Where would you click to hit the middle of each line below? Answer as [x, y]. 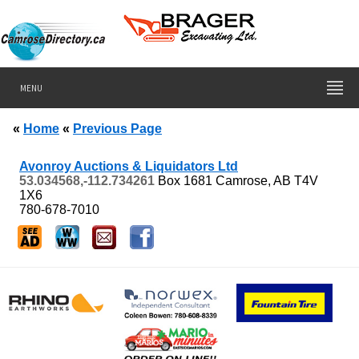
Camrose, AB [253, 180]
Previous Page [117, 129]
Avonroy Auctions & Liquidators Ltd [129, 166]
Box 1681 [185, 180]
